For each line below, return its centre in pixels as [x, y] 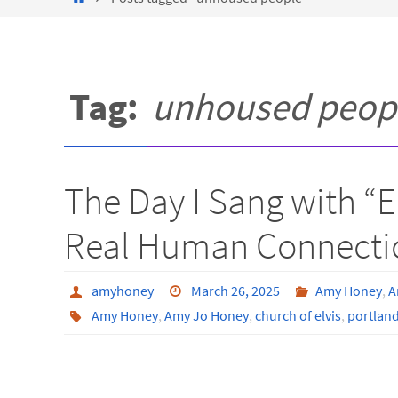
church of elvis [298, 315]
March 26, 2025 [236, 291]
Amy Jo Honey [206, 315]
